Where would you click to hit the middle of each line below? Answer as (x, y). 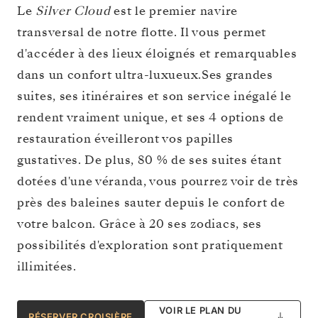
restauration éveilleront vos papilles (125, 138)
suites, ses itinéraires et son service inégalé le (154, 96)
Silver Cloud (75, 11)
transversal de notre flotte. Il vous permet (142, 32)
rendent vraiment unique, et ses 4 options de (150, 117)
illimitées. (47, 266)
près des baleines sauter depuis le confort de (151, 202)
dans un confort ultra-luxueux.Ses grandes (145, 75)
